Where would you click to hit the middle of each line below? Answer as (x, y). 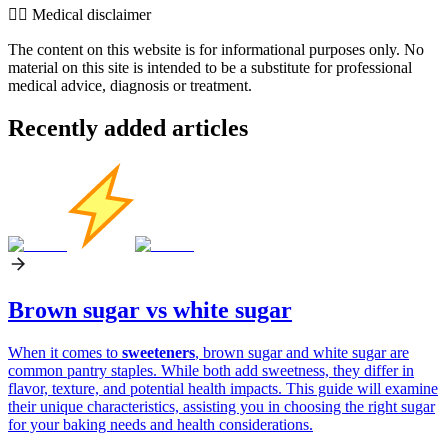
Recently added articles (128, 127)
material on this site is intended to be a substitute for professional (210, 67)
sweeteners (158, 353)
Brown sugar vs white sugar (150, 310)
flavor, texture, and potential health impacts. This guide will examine (223, 389)
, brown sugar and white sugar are (302, 353)
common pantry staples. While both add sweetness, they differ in (211, 371)
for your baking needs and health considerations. (160, 425)
